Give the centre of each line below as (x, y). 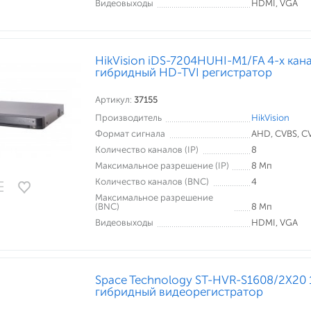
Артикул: (115, 100)
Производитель (128, 118)
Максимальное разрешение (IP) (162, 166)
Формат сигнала (130, 134)
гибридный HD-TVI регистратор (184, 72)
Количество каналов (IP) (147, 150)
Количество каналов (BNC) (152, 182)
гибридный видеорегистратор (179, 292)
